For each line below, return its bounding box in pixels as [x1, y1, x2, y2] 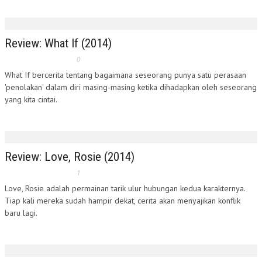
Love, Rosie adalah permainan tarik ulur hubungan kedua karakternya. [5, 183, 245, 194]
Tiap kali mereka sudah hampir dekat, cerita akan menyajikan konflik [5, 195, 240, 206]
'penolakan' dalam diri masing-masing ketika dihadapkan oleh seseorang [5, 82, 257, 92]
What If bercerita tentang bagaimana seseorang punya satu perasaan [5, 70, 246, 80]
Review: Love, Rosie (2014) [5, 150, 135, 164]
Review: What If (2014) [5, 36, 112, 50]
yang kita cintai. [5, 94, 57, 105]
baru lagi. [5, 208, 37, 218]
